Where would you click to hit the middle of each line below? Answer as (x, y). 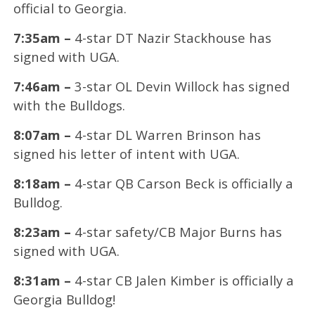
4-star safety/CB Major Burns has (176, 231)
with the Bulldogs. (69, 105)
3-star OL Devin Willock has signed (180, 86)
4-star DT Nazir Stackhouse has (171, 37)
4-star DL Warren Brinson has (166, 134)
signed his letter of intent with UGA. (126, 153)
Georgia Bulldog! (64, 299)
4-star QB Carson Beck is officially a (182, 183)
